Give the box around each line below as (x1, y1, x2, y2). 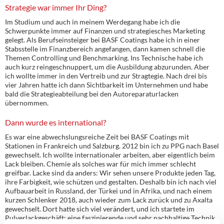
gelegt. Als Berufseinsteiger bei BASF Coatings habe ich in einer (5, 35, 200, 44)
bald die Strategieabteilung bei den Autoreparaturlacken (5, 89, 178, 98)
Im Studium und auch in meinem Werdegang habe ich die (5, 17, 180, 26)
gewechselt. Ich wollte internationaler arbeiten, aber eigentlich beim (5, 150, 215, 159)
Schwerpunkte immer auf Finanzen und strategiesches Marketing (5, 26, 205, 35)
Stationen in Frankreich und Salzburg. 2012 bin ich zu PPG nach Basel (5, 141, 219, 150)
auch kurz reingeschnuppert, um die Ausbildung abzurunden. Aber (5, 62, 209, 71)
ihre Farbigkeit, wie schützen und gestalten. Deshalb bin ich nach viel (5, 177, 216, 186)
